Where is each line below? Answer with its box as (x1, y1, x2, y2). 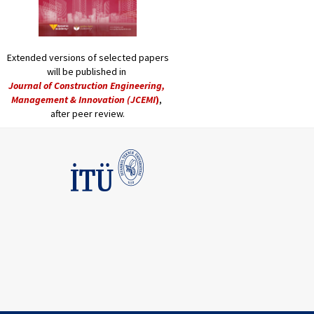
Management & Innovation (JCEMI (11, 93, 156, 107)
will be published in (47, 65, 128, 78)
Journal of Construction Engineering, (8, 79, 167, 93)
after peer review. (50, 107, 125, 121)
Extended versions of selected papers (6, 51, 169, 64)
